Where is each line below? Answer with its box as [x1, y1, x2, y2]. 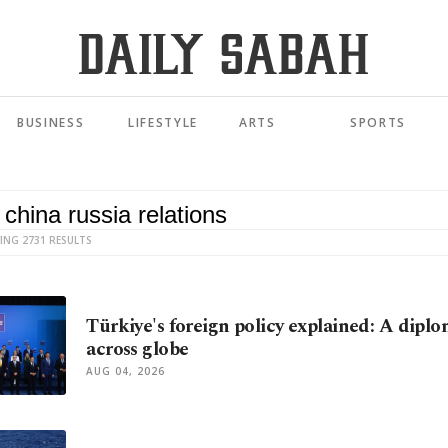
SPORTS [350, 114, 407, 132]
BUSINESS [17, 114, 85, 132]
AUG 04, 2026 [86, 364, 166, 379]
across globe [86, 335, 189, 365]
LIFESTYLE [128, 114, 199, 132]
